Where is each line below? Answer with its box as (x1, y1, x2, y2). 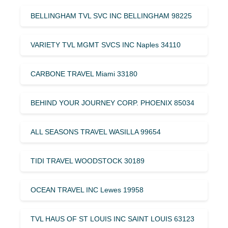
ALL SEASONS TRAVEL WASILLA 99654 (31, 127, 161, 136)
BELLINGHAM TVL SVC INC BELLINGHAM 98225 (31, 11, 192, 20)
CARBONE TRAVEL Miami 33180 (31, 69, 137, 78)
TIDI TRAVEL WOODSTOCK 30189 (31, 156, 145, 165)
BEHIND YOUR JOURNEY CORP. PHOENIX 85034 (31, 98, 194, 107)
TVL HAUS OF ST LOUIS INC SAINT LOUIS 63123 (31, 214, 194, 223)
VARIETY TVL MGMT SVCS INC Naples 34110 (31, 40, 181, 49)
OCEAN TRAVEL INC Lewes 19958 (31, 185, 144, 194)
